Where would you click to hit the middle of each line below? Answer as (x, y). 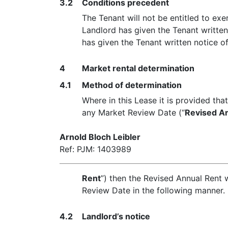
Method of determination (132, 85)
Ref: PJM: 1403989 (95, 149)
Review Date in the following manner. (154, 190)
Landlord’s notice (116, 216)
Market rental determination (138, 68)
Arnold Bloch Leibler (100, 137)
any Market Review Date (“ (134, 112)
